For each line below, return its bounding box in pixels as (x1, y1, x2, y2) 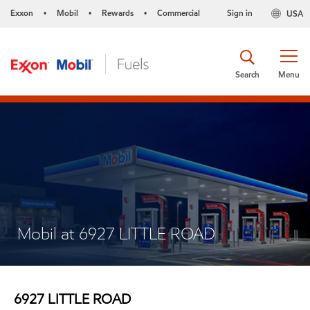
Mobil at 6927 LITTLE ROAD (17, 223, 215, 244)
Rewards (102, 7, 134, 19)
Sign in (226, 7, 253, 19)
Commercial (157, 7, 200, 19)
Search (235, 68, 259, 80)
